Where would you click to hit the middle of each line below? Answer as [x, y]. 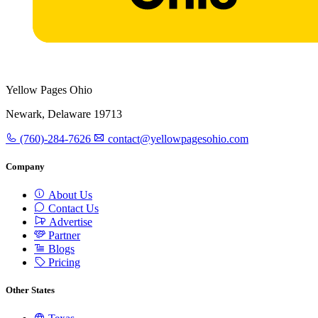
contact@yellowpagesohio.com [177, 138]
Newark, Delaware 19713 [64, 114]
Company [25, 166]
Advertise [69, 221]
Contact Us [72, 208]
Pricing [63, 262]
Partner [63, 235]
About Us [69, 194]
